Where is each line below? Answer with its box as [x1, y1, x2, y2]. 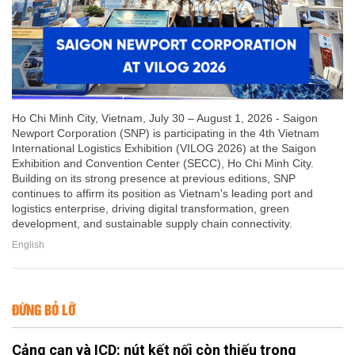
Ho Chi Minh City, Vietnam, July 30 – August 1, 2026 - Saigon [12, 112, 318, 125]
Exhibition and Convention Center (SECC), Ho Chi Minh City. [12, 157, 314, 170]
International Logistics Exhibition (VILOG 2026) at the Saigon [12, 142, 316, 155]
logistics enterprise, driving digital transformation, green [12, 202, 289, 216]
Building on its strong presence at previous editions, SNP [12, 172, 296, 185]
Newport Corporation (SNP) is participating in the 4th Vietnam [12, 127, 319, 140]
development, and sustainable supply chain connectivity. [12, 217, 292, 231]
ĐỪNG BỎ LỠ [12, 299, 75, 320]
